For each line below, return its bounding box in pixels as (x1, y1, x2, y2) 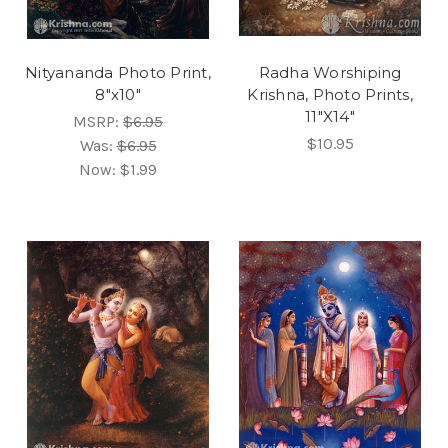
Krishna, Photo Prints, (247, 84, 413, 104)
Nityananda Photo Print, (25, 62, 211, 82)
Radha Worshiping (258, 62, 402, 82)
